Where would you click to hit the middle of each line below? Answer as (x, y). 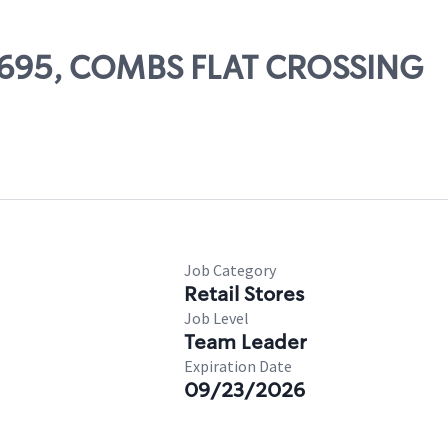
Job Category (230, 270)
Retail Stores (244, 294)
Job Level (216, 318)
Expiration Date (238, 366)
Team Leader (245, 342)
